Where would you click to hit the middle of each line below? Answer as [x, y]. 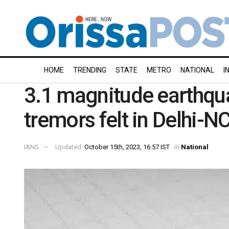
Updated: [70, 147]
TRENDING [90, 70]
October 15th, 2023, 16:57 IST [127, 147]
